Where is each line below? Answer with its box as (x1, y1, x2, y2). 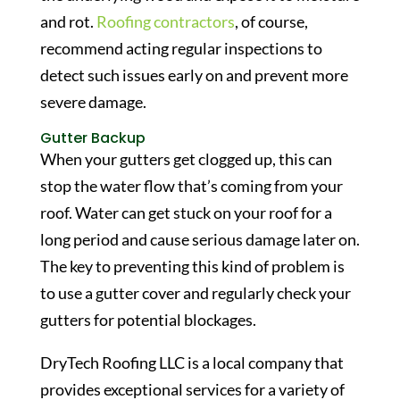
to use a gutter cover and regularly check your (39, 283, 351, 303)
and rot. (39, 12, 96, 31)
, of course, (234, 12, 308, 31)
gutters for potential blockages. (39, 310, 256, 329)
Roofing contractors (96, 12, 235, 31)
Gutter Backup (39, 128, 146, 148)
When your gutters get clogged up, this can (39, 149, 332, 169)
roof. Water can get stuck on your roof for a (39, 203, 332, 222)
